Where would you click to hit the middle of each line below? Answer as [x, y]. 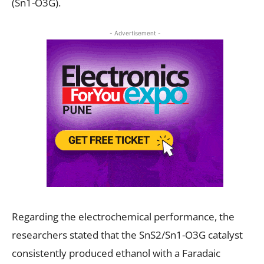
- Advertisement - [135, 33]
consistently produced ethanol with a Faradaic [116, 253]
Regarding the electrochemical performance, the [123, 216]
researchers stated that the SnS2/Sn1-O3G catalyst [127, 235]
